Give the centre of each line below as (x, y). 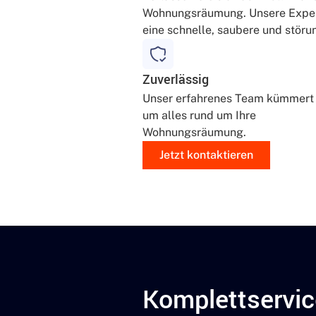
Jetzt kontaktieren (206, 155)
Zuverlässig (176, 80)
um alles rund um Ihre (199, 116)
